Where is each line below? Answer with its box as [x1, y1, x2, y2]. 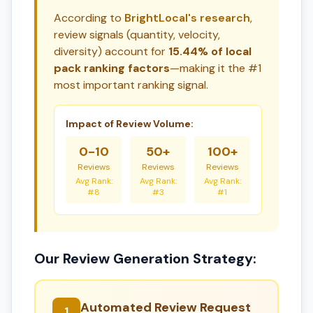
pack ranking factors [54, 61, 170, 75]
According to [54, 10, 124, 25]
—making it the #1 [170, 61, 261, 75]
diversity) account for [54, 44, 168, 59]
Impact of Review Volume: [66, 117, 194, 130]
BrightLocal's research [124, 10, 250, 25]
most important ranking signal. [54, 78, 208, 92]
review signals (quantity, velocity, [54, 27, 220, 42]
